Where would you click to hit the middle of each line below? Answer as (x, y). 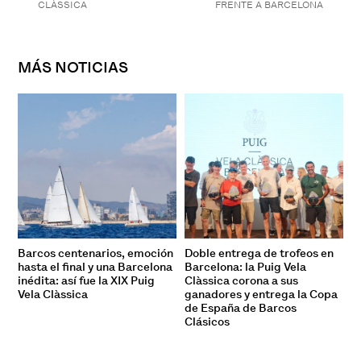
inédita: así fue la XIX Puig (87, 280)
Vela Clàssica (53, 294)
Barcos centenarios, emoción (96, 253)
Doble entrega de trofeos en (259, 253)
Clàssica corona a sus (241, 280)
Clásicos (207, 321)
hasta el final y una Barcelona (95, 266)
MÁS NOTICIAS (73, 67)
